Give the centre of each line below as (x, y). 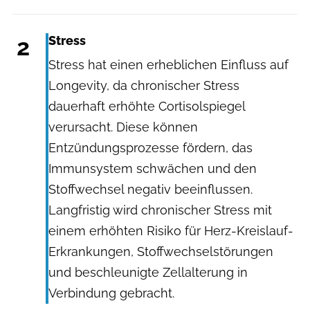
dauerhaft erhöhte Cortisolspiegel (147, 107)
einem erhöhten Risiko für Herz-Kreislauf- (171, 231)
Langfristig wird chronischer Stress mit (160, 210)
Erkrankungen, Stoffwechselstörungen (161, 252)
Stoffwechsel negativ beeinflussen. (151, 190)
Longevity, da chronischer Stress (144, 86)
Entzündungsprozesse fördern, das (151, 148)
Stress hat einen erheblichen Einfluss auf (168, 65)
